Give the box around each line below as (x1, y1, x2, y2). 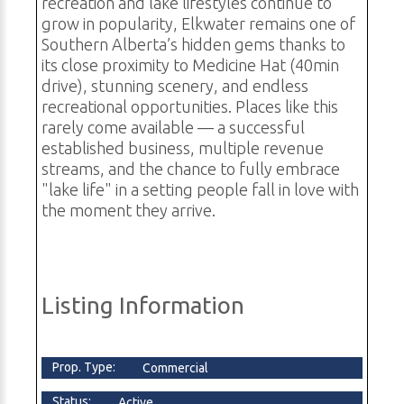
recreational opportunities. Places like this (41, 97, 338, 116)
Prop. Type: (52, 360, 115, 375)
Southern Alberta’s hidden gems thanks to (41, 35, 345, 54)
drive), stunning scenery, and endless (41, 77, 308, 96)
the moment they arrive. (41, 201, 216, 220)
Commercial (142, 360, 208, 375)
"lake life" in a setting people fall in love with (41, 180, 359, 199)
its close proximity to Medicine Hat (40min (41, 56, 339, 75)
